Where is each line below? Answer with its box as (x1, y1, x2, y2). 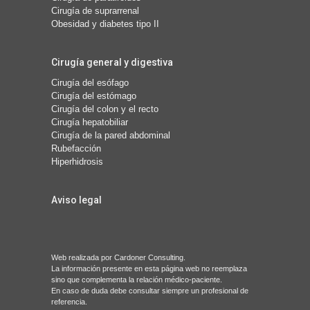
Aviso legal (51, 194, 102, 206)
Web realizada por (51, 253, 114, 262)
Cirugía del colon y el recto (51, 103, 158, 114)
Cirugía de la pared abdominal (51, 129, 170, 140)
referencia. (51, 297, 87, 306)
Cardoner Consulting (114, 253, 183, 262)
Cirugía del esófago (51, 77, 129, 88)
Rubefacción (51, 143, 101, 154)
